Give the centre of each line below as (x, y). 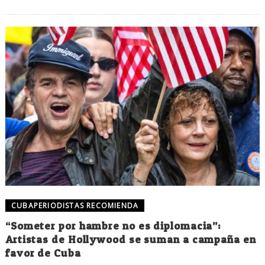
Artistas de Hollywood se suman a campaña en (130, 240)
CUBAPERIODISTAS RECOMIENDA (75, 206)
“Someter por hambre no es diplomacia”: (113, 226)
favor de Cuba (43, 253)
